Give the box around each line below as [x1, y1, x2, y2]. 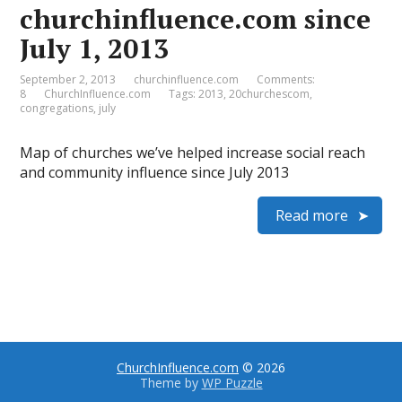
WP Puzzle [201, 374, 263, 391]
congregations [20, 100, 94, 116]
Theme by [139, 374, 202, 391]
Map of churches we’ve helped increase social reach [20, 143, 366, 162]
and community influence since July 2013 [20, 162, 290, 182]
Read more [275, 205, 348, 225]
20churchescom [229, 86, 310, 101]
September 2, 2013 [20, 72, 117, 87]
